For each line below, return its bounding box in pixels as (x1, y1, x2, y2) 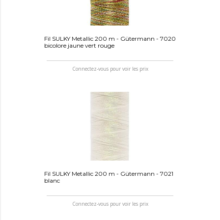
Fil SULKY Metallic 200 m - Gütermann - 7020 (44, 34, 176, 42)
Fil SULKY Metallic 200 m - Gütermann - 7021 (44, 169, 173, 177)
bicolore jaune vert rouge (44, 41, 114, 49)
